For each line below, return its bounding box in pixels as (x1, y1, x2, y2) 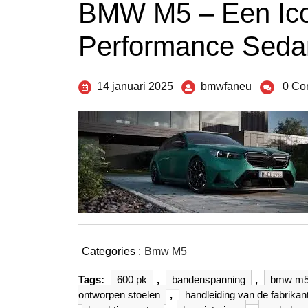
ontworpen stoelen (78, 289, 160, 300)
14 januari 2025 (97, 80, 173, 92)
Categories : (82, 245, 141, 257)
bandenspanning (172, 274, 245, 285)
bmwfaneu (201, 80, 252, 92)
